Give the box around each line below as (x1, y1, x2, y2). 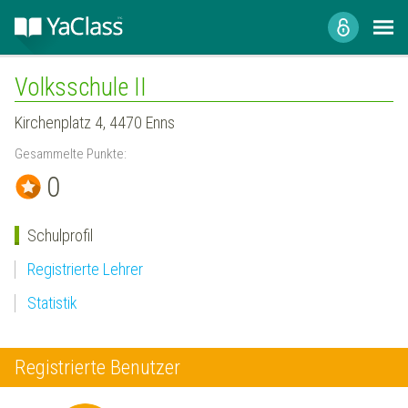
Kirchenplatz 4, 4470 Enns (15, 112, 175, 132)
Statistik (26, 293, 77, 313)
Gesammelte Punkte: (15, 145, 127, 162)
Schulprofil (26, 225, 93, 245)
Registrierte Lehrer (26, 259, 143, 279)
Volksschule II (15, 72, 147, 102)
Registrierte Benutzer (15, 354, 180, 379)
